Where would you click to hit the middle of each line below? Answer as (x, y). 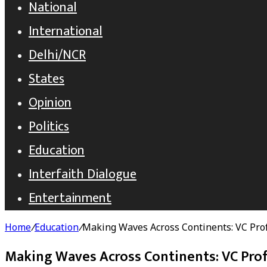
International (66, 31)
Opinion (50, 103)
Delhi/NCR (57, 55)
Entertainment (70, 198)
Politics (49, 127)
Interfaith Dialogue (83, 174)
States (46, 79)
